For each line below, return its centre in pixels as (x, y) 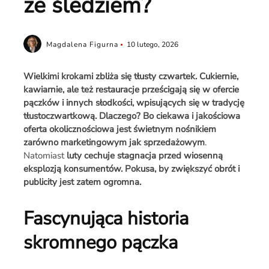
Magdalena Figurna (82, 44)
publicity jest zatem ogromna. (82, 182)
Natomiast (45, 156)
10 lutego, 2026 (152, 44)
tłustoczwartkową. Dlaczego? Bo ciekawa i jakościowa (131, 116)
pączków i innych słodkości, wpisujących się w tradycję (134, 103)
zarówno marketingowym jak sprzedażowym (114, 142)
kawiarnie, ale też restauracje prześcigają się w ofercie (131, 89)
